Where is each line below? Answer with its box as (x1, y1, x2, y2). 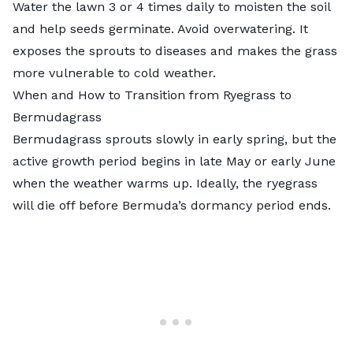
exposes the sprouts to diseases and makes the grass (13, 43, 337, 58)
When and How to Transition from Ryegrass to (13, 87, 292, 102)
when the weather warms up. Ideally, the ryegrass (13, 175, 318, 191)
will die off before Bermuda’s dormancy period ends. (13, 197, 335, 213)
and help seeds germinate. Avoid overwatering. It (13, 20, 308, 36)
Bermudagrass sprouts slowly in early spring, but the (13, 131, 336, 147)
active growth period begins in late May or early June (13, 153, 336, 169)
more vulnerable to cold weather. (13, 65, 216, 80)
